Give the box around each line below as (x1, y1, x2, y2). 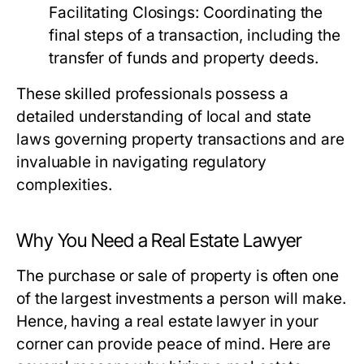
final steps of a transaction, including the (49, 26, 340, 45)
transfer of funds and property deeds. (49, 49, 318, 67)
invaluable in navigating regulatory (16, 153, 266, 171)
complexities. (16, 175, 112, 194)
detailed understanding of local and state (16, 107, 312, 126)
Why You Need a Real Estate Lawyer (16, 229, 302, 252)
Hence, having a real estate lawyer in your (16, 312, 319, 331)
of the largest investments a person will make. (16, 289, 346, 308)
